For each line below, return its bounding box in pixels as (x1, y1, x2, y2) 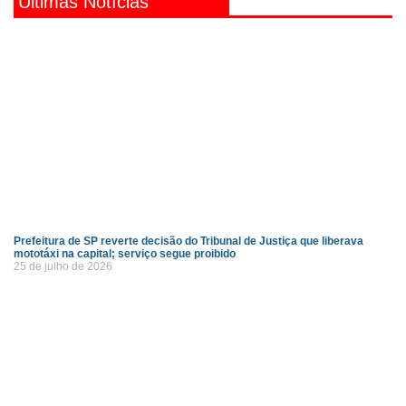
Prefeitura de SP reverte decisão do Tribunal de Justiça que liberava (14, 235, 363, 247)
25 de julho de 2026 (14, 260, 112, 273)
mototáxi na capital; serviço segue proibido (14, 247, 236, 260)
